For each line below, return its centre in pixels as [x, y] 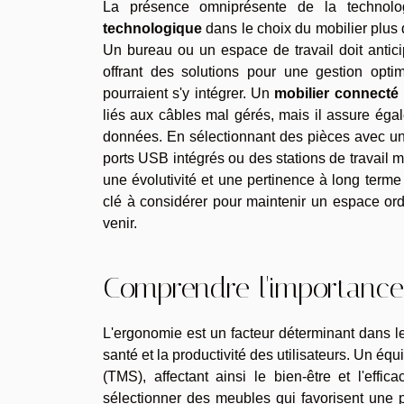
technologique [152, 28]
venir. [120, 223]
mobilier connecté [336, 93]
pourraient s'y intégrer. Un [189, 93]
